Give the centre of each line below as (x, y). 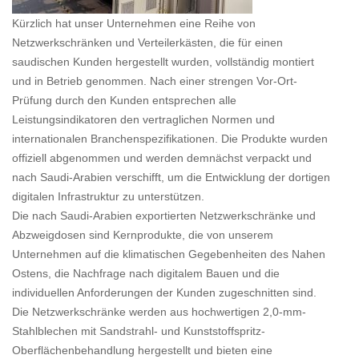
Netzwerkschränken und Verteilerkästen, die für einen (147, 43)
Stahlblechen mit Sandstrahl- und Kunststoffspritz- (139, 331)
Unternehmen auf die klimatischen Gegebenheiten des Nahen (169, 254)
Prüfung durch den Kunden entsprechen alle (124, 101)
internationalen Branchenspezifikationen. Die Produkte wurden (170, 139)
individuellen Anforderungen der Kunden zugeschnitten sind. (164, 293)
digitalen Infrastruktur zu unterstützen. (108, 197)
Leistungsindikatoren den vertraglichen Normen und (143, 120)
